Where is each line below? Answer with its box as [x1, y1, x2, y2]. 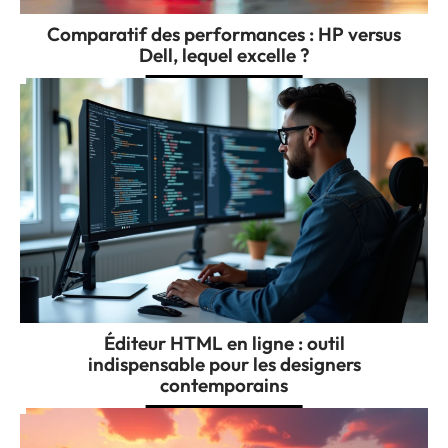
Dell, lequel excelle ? [138, 43, 310, 68]
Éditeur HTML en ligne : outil [103, 331, 345, 356]
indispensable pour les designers [87, 352, 361, 377]
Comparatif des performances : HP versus [47, 22, 401, 47]
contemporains [160, 373, 288, 398]
